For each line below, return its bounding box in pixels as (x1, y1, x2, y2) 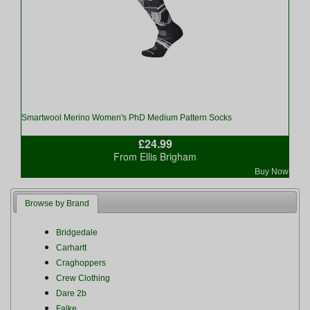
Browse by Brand (25, 199, 90, 209)
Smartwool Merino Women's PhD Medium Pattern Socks (21, 113, 232, 122)
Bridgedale (55, 227, 98, 237)
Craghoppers (55, 257, 106, 268)
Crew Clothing (55, 273, 110, 283)
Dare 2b (55, 288, 86, 298)
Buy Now (255, 167, 289, 176)
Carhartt (55, 242, 86, 253)
